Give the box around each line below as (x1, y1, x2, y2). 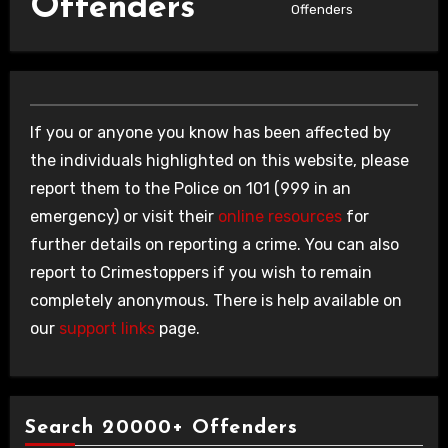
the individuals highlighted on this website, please (29, 151, 409, 170)
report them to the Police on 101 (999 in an (29, 179, 351, 198)
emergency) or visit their (29, 207, 218, 226)
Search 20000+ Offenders (24, 418, 299, 438)
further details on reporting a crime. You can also (29, 235, 399, 254)
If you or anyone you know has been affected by (29, 123, 391, 142)
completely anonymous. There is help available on (29, 291, 402, 310)
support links (58, 319, 155, 338)
